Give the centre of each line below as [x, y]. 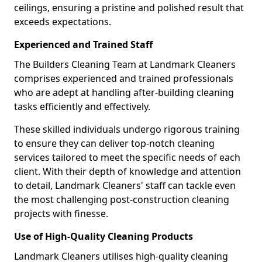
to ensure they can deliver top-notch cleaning [114, 143]
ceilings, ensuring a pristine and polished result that [129, 8]
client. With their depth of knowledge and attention [127, 171]
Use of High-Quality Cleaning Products [104, 236]
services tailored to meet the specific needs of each [127, 157]
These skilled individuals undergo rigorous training [127, 129]
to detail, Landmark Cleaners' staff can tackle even [125, 185]
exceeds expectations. [63, 22]
